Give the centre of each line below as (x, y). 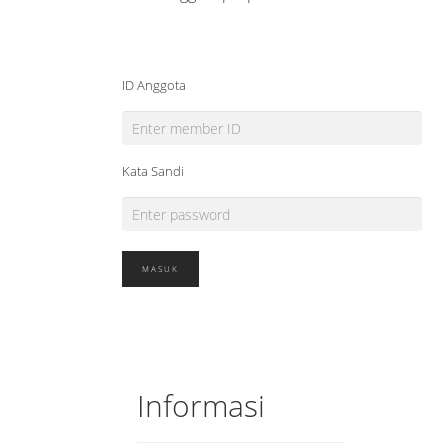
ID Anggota (154, 85)
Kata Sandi (153, 171)
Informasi (201, 405)
